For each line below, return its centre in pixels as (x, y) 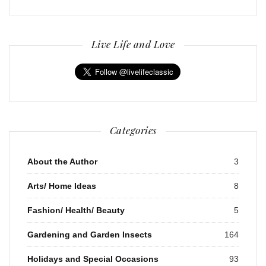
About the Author (62, 162)
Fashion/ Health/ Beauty (76, 210)
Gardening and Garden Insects (90, 235)
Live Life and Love (133, 44)
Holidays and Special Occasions (93, 259)
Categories (133, 130)
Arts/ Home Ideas (62, 186)
